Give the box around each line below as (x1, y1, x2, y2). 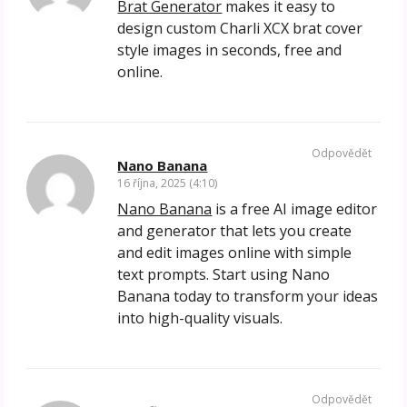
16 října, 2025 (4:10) (117, 175, 218, 192)
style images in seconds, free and (117, 40, 342, 61)
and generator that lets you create (117, 221, 352, 242)
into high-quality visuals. (117, 308, 283, 329)
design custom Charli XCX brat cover (117, 18, 363, 39)
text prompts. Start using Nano (117, 264, 331, 285)
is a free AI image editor (212, 199, 378, 220)
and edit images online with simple (117, 243, 352, 263)
